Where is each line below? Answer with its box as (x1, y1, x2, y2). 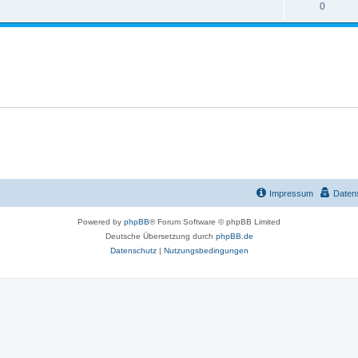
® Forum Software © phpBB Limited (149, 217, 280, 226)
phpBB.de (215, 232, 253, 241)
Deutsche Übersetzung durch (105, 232, 216, 241)
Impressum (269, 189, 313, 198)
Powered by (78, 217, 124, 226)
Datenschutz (109, 246, 157, 255)
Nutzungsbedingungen (163, 246, 249, 255)
